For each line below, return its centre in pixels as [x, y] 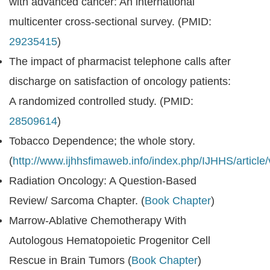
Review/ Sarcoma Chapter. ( [77, 201]
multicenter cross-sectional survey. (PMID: [110, 22]
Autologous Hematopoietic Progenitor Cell [110, 240]
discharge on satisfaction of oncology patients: [120, 81]
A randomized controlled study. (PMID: [101, 101]
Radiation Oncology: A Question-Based [103, 181]
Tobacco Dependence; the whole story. [102, 141]
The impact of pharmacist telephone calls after [120, 61]
